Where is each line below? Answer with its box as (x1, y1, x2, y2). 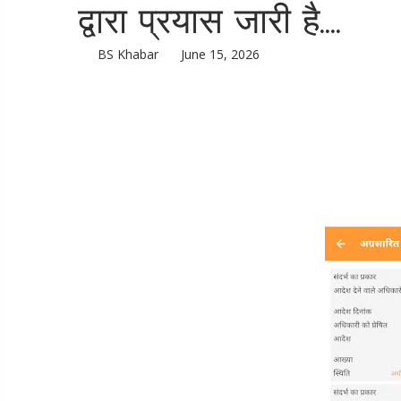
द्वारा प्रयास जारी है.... (78, 6, 341, 42)
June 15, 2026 (181, 46, 260, 63)
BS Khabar (93, 46, 158, 63)
